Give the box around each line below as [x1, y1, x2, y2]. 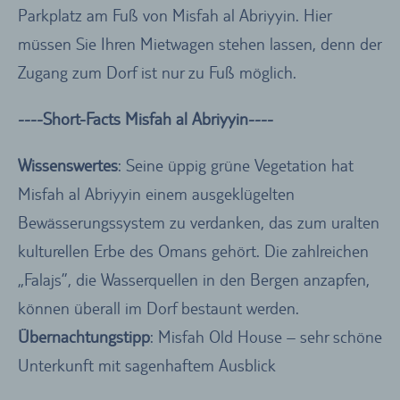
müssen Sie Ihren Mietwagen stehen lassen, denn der [18, 33, 381, 54]
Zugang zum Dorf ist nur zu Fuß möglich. [18, 62, 305, 82]
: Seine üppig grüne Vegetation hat [118, 154, 354, 175]
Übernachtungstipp [18, 326, 150, 346]
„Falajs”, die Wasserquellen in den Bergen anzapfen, [18, 269, 370, 289]
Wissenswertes [18, 154, 118, 175]
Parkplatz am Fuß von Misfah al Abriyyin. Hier [18, 4, 331, 25]
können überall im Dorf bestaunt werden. [18, 297, 299, 318]
